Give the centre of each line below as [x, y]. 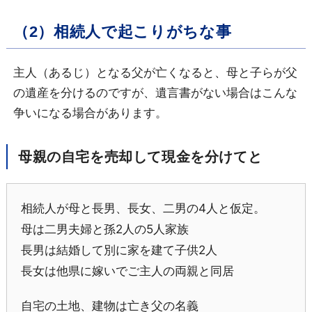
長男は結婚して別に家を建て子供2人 [119, 250]
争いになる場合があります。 [90, 113]
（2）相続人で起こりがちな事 [122, 32]
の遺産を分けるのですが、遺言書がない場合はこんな [155, 93]
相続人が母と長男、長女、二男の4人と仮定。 [143, 209]
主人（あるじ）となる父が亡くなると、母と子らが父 [155, 73]
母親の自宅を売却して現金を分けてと [140, 157]
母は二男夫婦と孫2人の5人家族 [104, 229]
